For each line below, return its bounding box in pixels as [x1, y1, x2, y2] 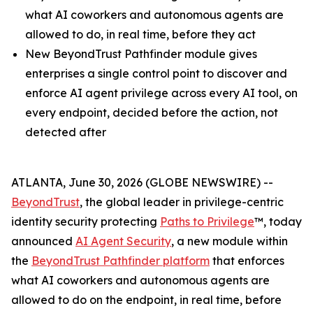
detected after [25, 125, 106, 139]
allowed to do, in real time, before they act [25, 27, 256, 41]
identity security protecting [11, 214, 160, 228]
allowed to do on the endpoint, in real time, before [11, 293, 282, 307]
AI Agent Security [75, 234, 171, 248]
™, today [254, 214, 302, 228]
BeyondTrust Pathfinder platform [31, 254, 210, 268]
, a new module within [171, 234, 288, 248]
